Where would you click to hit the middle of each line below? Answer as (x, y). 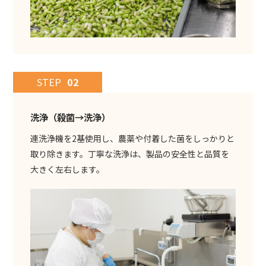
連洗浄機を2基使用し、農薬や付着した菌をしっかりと (132, 139)
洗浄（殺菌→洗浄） (70, 117)
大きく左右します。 (67, 170)
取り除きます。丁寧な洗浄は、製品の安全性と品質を (129, 154)
